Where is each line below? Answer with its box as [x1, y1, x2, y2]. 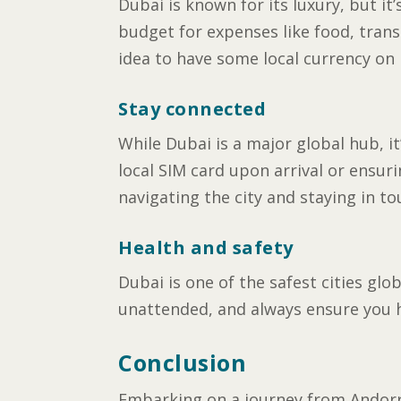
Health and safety [118, 235, 294, 260]
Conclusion [118, 346, 246, 378]
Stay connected [118, 97, 266, 122]
